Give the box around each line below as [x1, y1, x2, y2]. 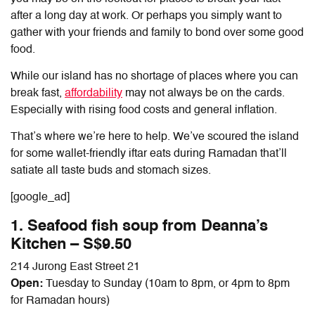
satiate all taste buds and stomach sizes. [11, 165, 214, 176]
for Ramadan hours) [11, 295, 110, 307]
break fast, [11, 87, 65, 99]
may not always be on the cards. [122, 87, 285, 99]
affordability [65, 87, 122, 99]
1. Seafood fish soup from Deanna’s [11, 218, 268, 234]
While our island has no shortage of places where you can [11, 70, 298, 82]
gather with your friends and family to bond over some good [11, 27, 304, 39]
